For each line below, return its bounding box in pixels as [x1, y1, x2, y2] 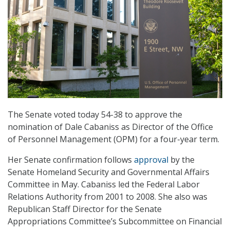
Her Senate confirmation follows [8, 154, 134, 166]
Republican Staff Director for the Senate [8, 203, 162, 215]
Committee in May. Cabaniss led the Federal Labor [8, 179, 200, 190]
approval [134, 154, 168, 166]
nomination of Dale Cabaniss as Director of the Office [8, 121, 213, 133]
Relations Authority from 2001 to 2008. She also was [8, 191, 207, 203]
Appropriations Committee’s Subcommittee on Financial [8, 216, 222, 227]
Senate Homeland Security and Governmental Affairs [8, 166, 209, 178]
